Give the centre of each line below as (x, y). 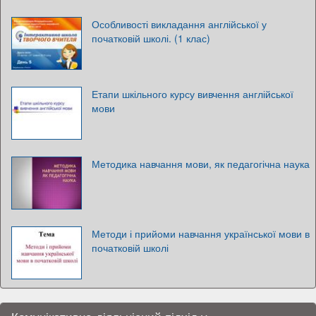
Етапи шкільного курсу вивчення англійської (193, 93)
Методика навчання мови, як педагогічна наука (201, 163)
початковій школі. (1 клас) (151, 38)
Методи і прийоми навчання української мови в (201, 233)
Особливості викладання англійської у (179, 24)
